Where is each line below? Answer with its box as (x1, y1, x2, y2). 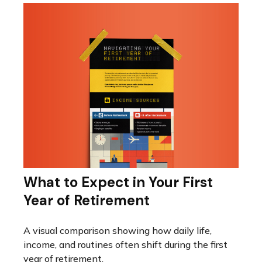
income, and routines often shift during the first (23, 239, 227, 251)
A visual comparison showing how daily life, (23, 225, 212, 237)
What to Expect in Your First (23, 173, 213, 192)
